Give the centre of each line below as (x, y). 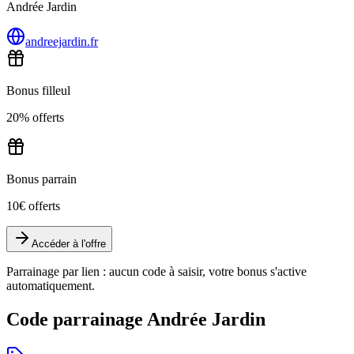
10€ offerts (33, 206)
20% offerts (35, 117)
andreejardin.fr (62, 41)
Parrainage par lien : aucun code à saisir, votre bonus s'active (156, 271)
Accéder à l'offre (69, 244)
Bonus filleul (38, 90)
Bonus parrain (41, 179)
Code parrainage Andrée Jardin (136, 319)
